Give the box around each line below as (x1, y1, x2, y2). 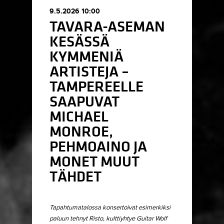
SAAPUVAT (49, 93, 119, 111)
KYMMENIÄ (49, 48, 123, 66)
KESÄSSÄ (49, 33, 109, 51)
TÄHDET (49, 168, 101, 186)
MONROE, (49, 123, 113, 141)
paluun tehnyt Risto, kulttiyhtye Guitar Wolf (49, 214, 167, 222)
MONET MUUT (49, 153, 139, 171)
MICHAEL (49, 108, 108, 126)
